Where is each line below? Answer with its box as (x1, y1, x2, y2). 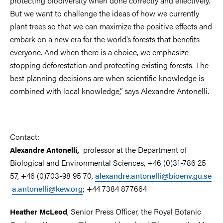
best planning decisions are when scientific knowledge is (10, 72, 204, 84)
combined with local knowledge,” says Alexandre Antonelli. (10, 85, 209, 97)
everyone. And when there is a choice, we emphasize (10, 46, 189, 58)
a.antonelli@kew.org (12, 182, 83, 194)
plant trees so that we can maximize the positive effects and (10, 20, 212, 32)
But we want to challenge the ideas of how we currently (10, 7, 199, 19)
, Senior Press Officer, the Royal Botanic (67, 205, 201, 217)
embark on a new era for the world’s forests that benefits (10, 33, 200, 45)
